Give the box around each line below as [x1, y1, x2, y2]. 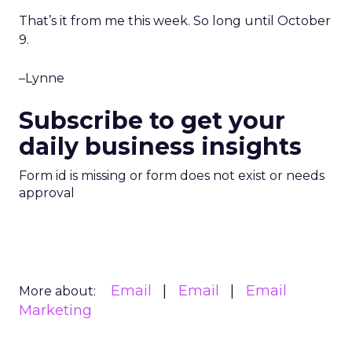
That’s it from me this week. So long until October [19, 13, 331, 28]
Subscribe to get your [19, 106, 285, 135]
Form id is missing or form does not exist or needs [19, 168, 324, 183]
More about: [19, 284, 96, 299]
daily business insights [19, 132, 302, 161]
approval [19, 185, 75, 200]
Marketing [19, 302, 92, 319]
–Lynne [19, 71, 64, 86]
